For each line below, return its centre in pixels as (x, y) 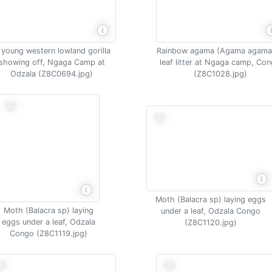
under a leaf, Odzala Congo (210, 211)
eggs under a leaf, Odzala (48, 222)
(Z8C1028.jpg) (220, 74)
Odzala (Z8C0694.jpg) (52, 74)
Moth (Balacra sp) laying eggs (210, 199)
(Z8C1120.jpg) (210, 222)
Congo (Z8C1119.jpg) (48, 233)
